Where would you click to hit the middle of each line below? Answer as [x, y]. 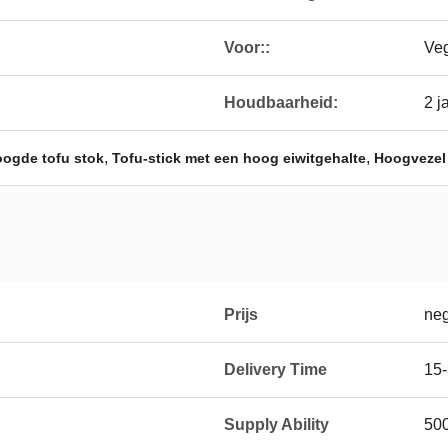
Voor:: [247, 47]
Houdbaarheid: [281, 102]
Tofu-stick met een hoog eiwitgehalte [239, 158]
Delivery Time [275, 369]
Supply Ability [276, 424]
